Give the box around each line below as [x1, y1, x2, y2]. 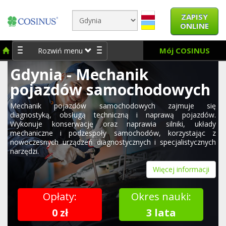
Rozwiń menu [38, 46, 83, 55]
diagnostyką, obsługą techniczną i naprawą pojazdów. [10, 110, 216, 120]
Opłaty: [43, 189, 77, 203]
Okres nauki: [131, 189, 191, 203]
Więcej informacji [153, 164, 209, 175]
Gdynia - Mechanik [10, 64, 148, 85]
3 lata [146, 206, 176, 220]
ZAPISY [181, 12, 208, 22]
